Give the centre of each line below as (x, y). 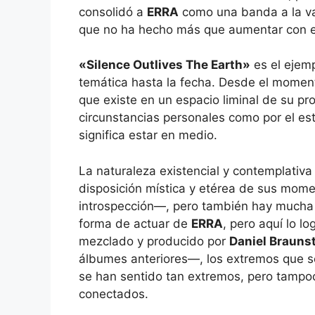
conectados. (114, 294)
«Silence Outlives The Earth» (165, 65)
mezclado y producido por (154, 241)
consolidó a (113, 12)
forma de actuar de (135, 223)
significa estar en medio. (148, 135)
